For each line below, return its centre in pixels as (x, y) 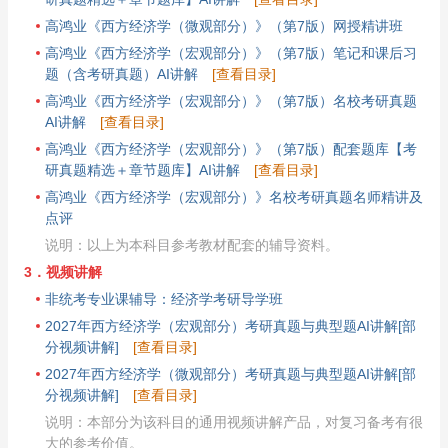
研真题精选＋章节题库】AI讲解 (142, 169)
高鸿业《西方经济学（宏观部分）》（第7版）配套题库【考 (231, 148)
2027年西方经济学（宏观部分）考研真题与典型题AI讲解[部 (230, 325)
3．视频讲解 (63, 271)
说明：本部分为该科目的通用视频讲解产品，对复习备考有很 (234, 421)
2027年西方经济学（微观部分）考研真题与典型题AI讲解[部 (230, 373)
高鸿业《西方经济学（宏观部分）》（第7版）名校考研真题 (231, 100)
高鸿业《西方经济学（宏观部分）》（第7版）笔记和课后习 (231, 52)
